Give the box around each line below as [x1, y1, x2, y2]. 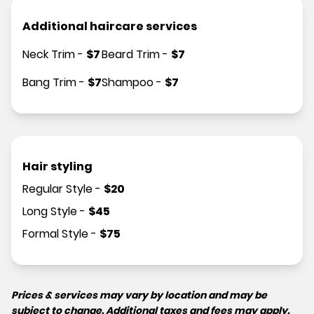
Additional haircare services [22, 18, 197, 35]
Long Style [22, 203, 77, 220]
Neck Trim [22, 46, 75, 63]
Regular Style [22, 181, 93, 198]
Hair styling [22, 158, 93, 175]
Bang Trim [22, 74, 76, 91]
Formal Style [22, 226, 88, 243]
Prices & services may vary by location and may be [11, 288, 267, 303]
